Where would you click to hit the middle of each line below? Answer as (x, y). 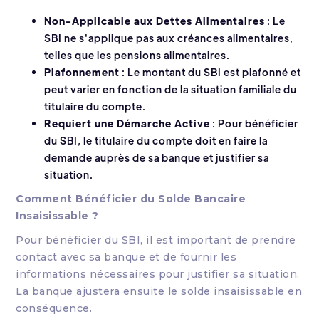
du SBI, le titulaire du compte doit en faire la (156, 141)
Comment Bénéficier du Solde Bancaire (131, 199)
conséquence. (54, 309)
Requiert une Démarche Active (127, 124)
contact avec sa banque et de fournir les (126, 257)
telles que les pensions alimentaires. (137, 55)
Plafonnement (82, 72)
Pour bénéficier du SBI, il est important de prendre (156, 240)
